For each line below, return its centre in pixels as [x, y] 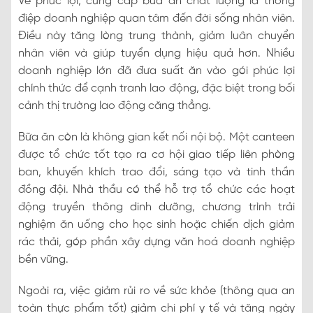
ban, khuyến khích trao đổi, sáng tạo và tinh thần [156, 172]
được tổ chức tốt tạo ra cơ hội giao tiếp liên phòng [156, 154]
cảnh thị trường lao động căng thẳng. [115, 105]
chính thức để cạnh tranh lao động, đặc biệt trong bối [156, 88]
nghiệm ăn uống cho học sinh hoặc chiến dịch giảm [156, 224]
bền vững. [43, 259]
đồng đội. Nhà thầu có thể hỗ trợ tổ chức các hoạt [156, 189]
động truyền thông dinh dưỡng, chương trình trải [156, 207]
